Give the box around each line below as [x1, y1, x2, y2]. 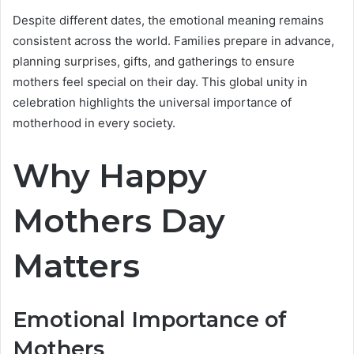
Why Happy [13, 156, 207, 196]
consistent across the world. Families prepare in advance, [13, 33, 334, 49]
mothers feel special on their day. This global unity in [13, 74, 307, 90]
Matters [13, 246, 140, 286]
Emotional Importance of [13, 306, 287, 333]
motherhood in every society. [13, 115, 175, 131]
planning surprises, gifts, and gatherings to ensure [13, 54, 295, 70]
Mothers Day [13, 201, 225, 241]
